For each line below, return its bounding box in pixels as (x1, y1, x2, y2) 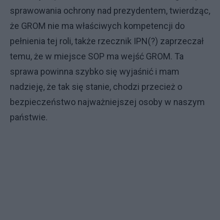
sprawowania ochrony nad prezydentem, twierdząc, (10, 5, 210, 16)
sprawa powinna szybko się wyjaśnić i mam (10, 66, 179, 77)
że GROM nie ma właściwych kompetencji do (10, 21, 185, 31)
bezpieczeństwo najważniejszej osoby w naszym (10, 97, 205, 107)
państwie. (10, 112, 48, 122)
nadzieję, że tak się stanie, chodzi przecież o (10, 82, 182, 92)
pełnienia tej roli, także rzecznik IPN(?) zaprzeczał (10, 36, 204, 46)
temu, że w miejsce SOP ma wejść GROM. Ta (10, 51, 184, 61)
